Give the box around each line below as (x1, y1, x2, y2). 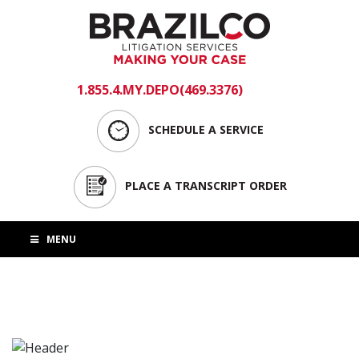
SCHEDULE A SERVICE (147, 121, 264, 137)
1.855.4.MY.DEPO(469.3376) (76, 81, 243, 99)
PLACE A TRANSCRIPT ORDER (125, 177, 287, 193)
